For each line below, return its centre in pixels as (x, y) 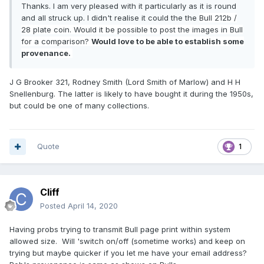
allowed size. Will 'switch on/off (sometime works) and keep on (127, 241)
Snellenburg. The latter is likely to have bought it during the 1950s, (131, 94)
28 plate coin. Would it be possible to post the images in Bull (132, 30)
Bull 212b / (218, 18)
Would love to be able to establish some (168, 42)
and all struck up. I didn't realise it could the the (110, 18)
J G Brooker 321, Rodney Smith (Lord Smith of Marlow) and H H (125, 82)
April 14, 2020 (93, 206)
